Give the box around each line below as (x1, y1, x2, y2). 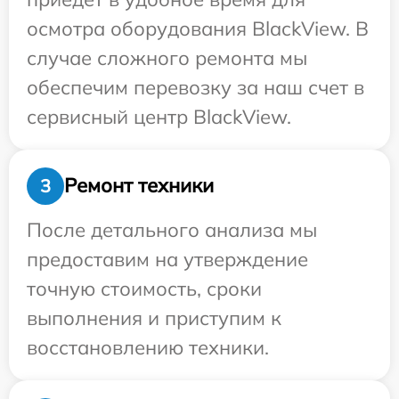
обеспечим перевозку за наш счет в (27, 74, 364, 100)
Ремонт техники (64, 173, 214, 199)
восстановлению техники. (27, 334, 269, 360)
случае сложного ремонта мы (27, 45, 307, 70)
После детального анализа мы (27, 216, 317, 242)
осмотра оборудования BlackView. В (27, 15, 369, 41)
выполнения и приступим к (27, 305, 281, 330)
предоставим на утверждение (27, 246, 308, 272)
